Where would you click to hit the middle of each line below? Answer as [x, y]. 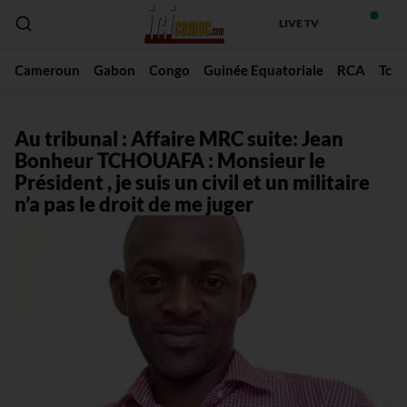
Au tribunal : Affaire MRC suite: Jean [179, 138]
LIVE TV [299, 24]
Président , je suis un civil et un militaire [192, 182]
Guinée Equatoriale [263, 69]
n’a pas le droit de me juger [134, 203]
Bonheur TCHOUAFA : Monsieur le [169, 160]
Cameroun [47, 69]
